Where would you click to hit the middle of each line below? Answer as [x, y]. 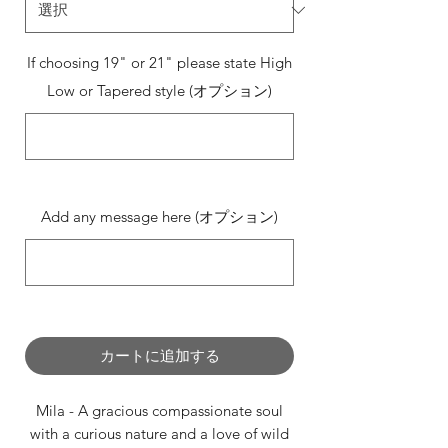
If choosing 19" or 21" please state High [159, 63]
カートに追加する [159, 356]
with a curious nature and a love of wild [159, 434]
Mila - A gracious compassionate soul [159, 411]
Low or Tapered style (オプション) [159, 91]
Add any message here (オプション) [159, 217]
